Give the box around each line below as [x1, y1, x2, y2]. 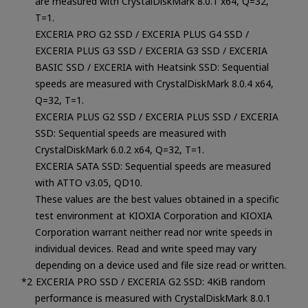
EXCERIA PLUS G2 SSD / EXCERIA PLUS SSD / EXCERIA [34, 109, 278, 123]
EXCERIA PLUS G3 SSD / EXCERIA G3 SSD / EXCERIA [34, 43, 267, 57]
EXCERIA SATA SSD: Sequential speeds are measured [34, 159, 271, 173]
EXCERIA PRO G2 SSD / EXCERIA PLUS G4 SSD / [34, 27, 249, 41]
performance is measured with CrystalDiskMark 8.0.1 [34, 291, 271, 305]
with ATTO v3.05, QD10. [34, 175, 142, 189]
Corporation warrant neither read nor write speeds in [34, 225, 272, 239]
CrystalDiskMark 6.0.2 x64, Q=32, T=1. [34, 142, 204, 156]
